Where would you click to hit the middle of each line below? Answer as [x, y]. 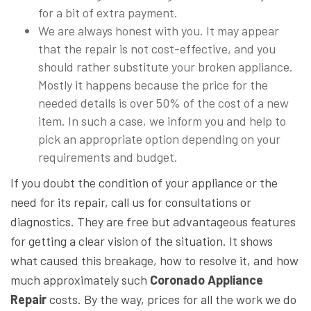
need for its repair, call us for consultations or [131, 202]
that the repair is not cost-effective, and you [157, 49]
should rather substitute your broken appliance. [166, 67]
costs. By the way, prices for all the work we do [171, 300]
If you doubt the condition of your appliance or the [144, 183]
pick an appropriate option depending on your [159, 139]
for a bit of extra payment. [108, 13]
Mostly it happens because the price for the [153, 85]
